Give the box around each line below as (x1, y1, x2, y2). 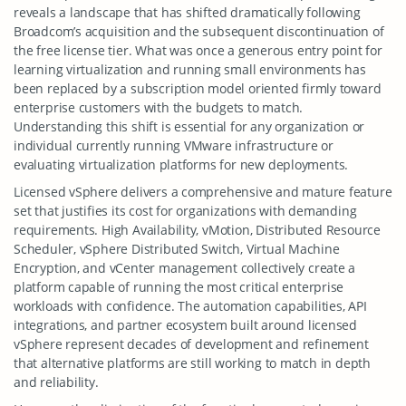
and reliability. (14, 373, 99, 391)
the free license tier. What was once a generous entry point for (14, 42, 382, 59)
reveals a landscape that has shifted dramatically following (14, 4, 361, 21)
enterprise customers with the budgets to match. (14, 99, 304, 116)
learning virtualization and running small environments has (14, 61, 366, 78)
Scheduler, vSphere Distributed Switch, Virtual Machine (14, 240, 340, 257)
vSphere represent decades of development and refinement (14, 335, 369, 353)
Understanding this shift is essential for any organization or (14, 118, 365, 135)
